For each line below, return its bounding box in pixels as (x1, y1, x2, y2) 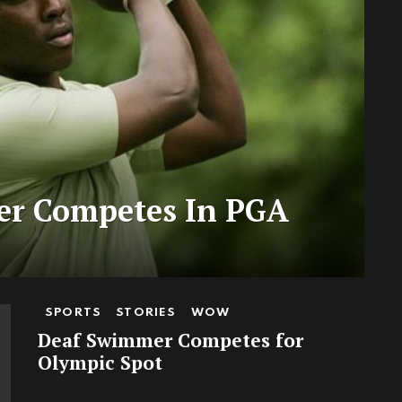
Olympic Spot (38, 349, 162, 375)
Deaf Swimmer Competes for (38, 327, 303, 353)
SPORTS (45, 306, 102, 319)
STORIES (116, 306, 177, 319)
